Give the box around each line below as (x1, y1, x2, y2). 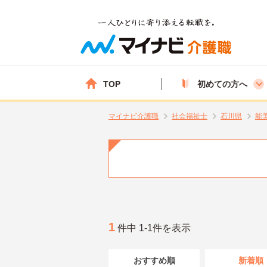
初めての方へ (197, 79, 247, 89)
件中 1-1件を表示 (115, 222, 191, 233)
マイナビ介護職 (108, 112, 159, 120)
